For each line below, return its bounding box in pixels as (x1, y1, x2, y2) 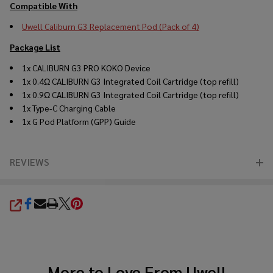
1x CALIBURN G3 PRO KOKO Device (22, 62, 151, 74)
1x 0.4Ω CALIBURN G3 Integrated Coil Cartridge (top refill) (22, 76, 239, 87)
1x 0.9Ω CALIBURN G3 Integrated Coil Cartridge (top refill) (22, 89, 239, 101)
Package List (10, 41, 60, 53)
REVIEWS (10, 155, 49, 169)
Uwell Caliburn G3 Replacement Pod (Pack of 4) (22, 21, 199, 32)
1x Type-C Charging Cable (22, 102, 116, 114)
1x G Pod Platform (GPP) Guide (22, 116, 136, 127)
